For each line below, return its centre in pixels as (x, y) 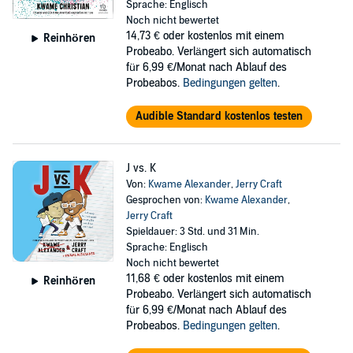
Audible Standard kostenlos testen (219, 116)
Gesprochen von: (165, 200)
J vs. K (141, 168)
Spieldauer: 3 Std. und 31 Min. (192, 232)
